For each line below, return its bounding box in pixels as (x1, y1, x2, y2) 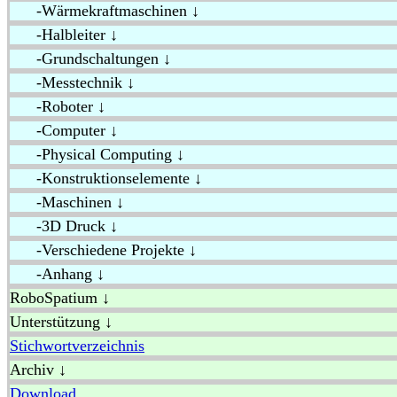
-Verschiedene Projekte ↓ (10, 241, 197, 260)
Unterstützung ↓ (10, 313, 113, 331)
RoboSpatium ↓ (10, 289, 110, 307)
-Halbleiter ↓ (10, 26, 118, 44)
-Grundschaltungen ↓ (10, 50, 171, 68)
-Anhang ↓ (10, 265, 105, 284)
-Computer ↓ (10, 121, 118, 140)
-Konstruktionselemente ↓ (10, 169, 202, 188)
